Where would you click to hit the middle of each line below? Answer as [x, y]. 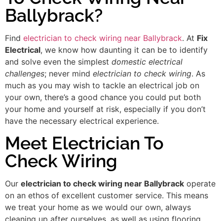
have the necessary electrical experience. [82, 121]
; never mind [69, 74]
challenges [25, 74]
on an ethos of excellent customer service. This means [107, 195]
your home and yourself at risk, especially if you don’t [105, 109]
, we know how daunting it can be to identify [124, 50]
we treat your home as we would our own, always [98, 207]
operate [200, 183]
